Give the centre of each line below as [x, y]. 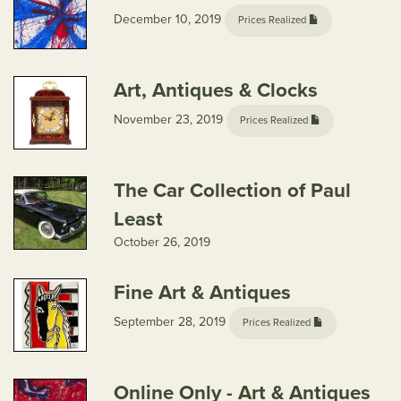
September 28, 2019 [171, 322]
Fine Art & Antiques [202, 292]
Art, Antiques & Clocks [216, 90]
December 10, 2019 [169, 19]
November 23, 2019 [170, 119]
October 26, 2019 [162, 242]
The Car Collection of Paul [232, 190]
